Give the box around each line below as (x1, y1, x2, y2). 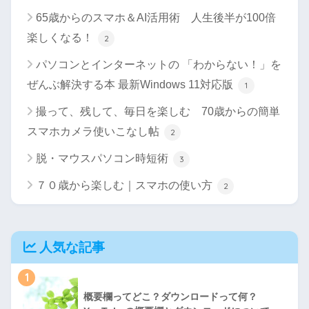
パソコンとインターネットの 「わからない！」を (36, 58, 281, 70)
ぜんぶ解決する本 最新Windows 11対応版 (27, 78, 236, 90)
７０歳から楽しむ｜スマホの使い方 (36, 179, 215, 191)
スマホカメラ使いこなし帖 (27, 125, 162, 137)
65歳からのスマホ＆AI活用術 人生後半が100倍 (36, 11, 276, 23)
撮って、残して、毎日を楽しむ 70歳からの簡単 (36, 105, 280, 117)
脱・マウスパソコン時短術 (36, 152, 171, 164)
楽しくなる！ (27, 31, 96, 43)
